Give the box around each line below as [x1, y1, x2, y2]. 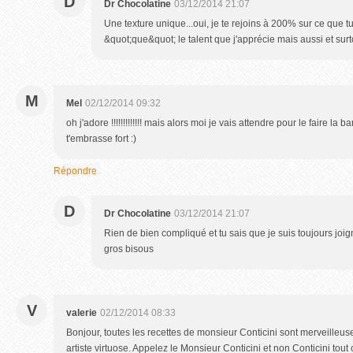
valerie [66, 307, 97, 318]
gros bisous [104, 243, 154, 255]
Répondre [54, 165, 97, 176]
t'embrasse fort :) [66, 133, 136, 144]
